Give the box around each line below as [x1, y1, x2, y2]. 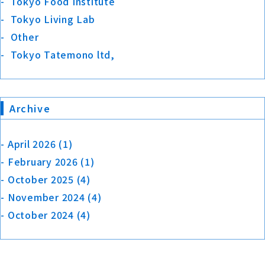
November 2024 [7, 190, 85, 205]
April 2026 [7, 137, 56, 151]
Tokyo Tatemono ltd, [10, 47, 115, 62]
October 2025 [7, 172, 74, 187]
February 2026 [7, 154, 78, 169]
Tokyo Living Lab [10, 12, 95, 27]
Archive [9, 101, 51, 116]
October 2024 [7, 208, 74, 222]
